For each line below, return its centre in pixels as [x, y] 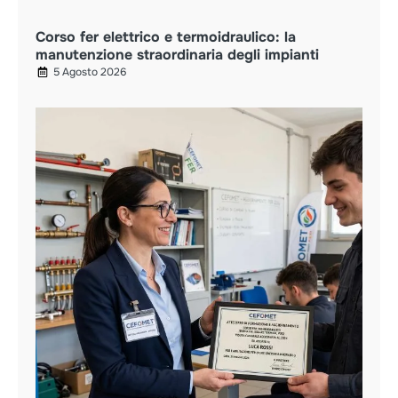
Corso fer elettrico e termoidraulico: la [166, 36]
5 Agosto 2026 [90, 72]
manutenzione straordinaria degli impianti [177, 54]
